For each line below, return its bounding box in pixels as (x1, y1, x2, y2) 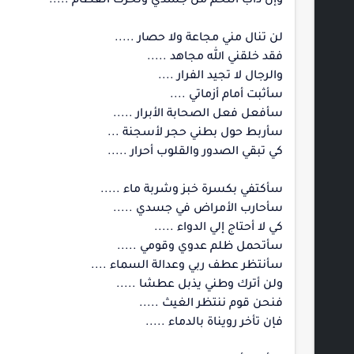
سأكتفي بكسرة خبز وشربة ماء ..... (100, 184, 283, 197)
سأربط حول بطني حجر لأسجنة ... (107, 127, 283, 140)
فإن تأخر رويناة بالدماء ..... (145, 317, 283, 330)
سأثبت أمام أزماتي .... (170, 89, 283, 102)
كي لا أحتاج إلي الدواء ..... (154, 222, 283, 235)
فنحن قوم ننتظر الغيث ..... (139, 298, 283, 311)
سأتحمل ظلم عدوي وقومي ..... (117, 241, 283, 254)
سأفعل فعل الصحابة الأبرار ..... (113, 108, 283, 121)
